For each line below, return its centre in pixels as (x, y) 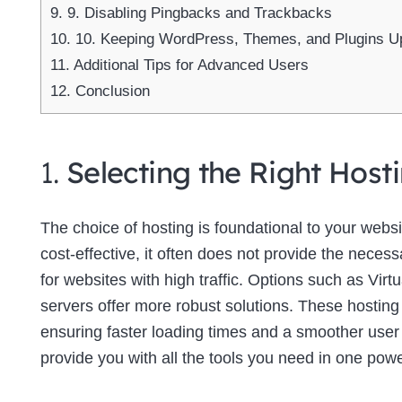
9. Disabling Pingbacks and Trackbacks (197, 13)
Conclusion (110, 92)
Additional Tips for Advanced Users (189, 66)
